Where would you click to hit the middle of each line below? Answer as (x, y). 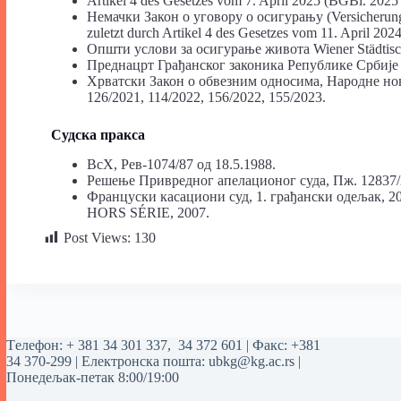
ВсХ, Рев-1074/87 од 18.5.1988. (181, 164)
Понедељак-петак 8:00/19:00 (93, 377)
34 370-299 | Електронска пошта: (107, 361)
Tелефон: (36, 345)
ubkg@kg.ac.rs (252, 361)
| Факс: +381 (283, 345)
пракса (123, 134)
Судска (74, 134)
